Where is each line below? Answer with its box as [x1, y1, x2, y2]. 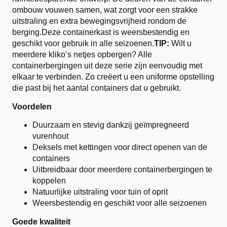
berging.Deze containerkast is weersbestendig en [12, 28, 190, 36]
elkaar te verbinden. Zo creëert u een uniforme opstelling [12, 72, 214, 81]
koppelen [32, 176, 66, 185]
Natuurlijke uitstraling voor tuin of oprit [32, 187, 168, 196]
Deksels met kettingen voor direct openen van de [32, 143, 207, 152]
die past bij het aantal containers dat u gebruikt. [12, 84, 181, 92]
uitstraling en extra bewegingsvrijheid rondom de [12, 17, 186, 25]
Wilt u [169, 39, 192, 48]
